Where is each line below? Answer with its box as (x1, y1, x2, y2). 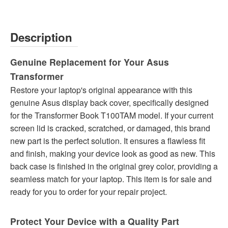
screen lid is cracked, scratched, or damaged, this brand (10, 122, 210, 134)
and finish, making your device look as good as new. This (10, 148, 215, 160)
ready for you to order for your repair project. (10, 186, 167, 198)
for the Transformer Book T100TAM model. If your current (10, 109, 213, 122)
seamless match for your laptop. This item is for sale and (10, 173, 212, 185)
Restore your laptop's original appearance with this (10, 84, 192, 96)
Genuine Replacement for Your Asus (10, 55, 169, 69)
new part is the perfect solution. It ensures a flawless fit (10, 135, 205, 147)
